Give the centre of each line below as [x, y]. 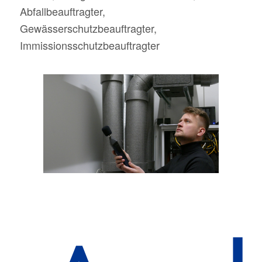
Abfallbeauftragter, [62, 11]
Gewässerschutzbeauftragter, [88, 28]
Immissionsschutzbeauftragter [89, 45]
